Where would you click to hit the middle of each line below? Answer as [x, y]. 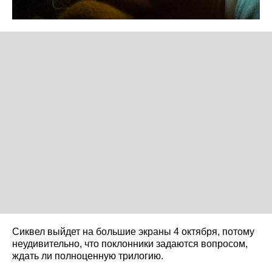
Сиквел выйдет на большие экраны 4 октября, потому [133, 231]
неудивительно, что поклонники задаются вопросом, [130, 243]
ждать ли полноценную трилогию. [88, 256]
